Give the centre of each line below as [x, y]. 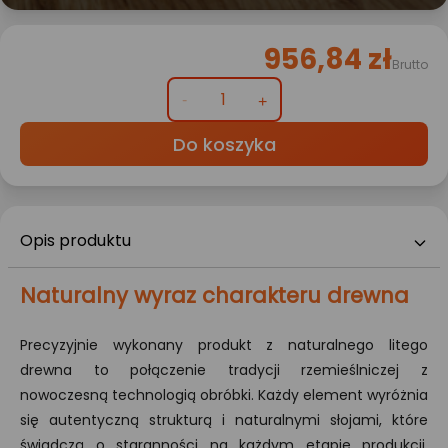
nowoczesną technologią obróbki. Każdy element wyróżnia [224, 395]
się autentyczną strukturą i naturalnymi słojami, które [224, 420]
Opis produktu [75, 241]
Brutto [410, 65]
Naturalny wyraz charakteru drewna [214, 296]
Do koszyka [224, 145]
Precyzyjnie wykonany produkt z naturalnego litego [224, 345]
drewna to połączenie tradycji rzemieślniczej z [224, 370]
